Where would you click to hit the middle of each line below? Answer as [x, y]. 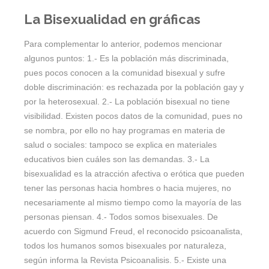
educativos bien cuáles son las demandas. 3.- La [117, 159]
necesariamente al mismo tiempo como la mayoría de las [133, 203]
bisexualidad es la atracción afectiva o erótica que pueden [134, 174]
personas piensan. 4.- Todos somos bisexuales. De [121, 217]
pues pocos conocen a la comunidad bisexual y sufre [125, 73]
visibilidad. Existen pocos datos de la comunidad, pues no [133, 116]
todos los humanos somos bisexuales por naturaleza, [125, 246]
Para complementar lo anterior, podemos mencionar [123, 44]
